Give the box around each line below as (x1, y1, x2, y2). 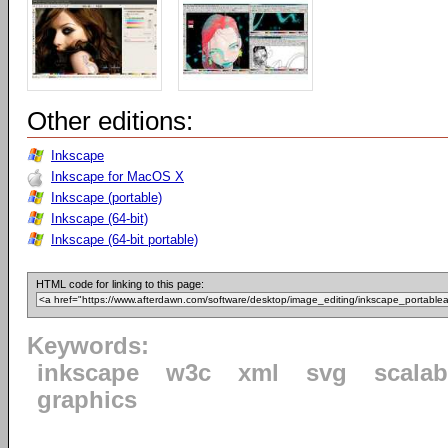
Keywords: (27, 333, 149, 359)
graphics (37, 387, 137, 413)
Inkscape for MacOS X (51, 169, 184, 184)
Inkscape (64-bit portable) (51, 232, 198, 247)
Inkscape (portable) (51, 190, 162, 205)
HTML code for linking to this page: (36, 278, 204, 290)
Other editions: (27, 106, 193, 136)
